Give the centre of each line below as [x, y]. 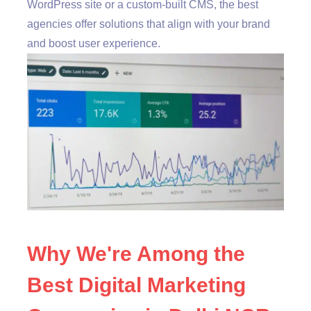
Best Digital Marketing [136, 285]
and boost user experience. [94, 44]
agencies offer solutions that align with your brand [149, 24]
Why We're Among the [136, 253]
